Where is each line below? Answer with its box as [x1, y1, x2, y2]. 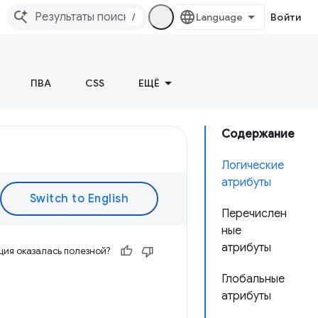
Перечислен [221, 207, 287, 221]
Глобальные [221, 272, 285, 286]
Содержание [221, 127, 295, 141]
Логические [221, 158, 284, 172]
